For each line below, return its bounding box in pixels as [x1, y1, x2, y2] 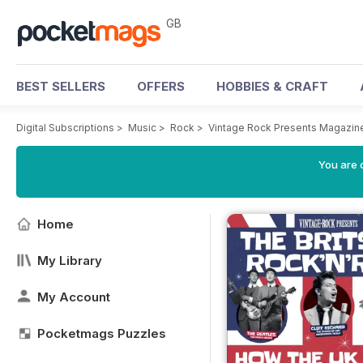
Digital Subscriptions [16, 122, 114, 134]
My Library [37, 253, 102, 268]
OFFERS [137, 79, 185, 94]
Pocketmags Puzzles [37, 326, 166, 341]
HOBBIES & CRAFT [216, 79, 328, 94]
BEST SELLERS [16, 79, 105, 94]
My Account [37, 289, 110, 305]
